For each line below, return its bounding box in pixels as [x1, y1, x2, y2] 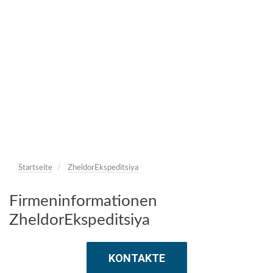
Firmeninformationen [9, 193, 157, 209]
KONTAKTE [108, 252, 165, 264]
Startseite [18, 164, 52, 172]
